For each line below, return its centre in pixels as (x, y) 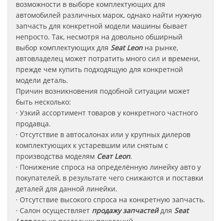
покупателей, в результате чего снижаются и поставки (110, 178)
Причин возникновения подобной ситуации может (103, 91)
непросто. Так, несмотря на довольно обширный (99, 37)
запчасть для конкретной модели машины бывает (102, 26)
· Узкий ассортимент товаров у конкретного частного (107, 113)
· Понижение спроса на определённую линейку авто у (108, 167)
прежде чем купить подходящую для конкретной (99, 69)
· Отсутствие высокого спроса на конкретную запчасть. (110, 200)
